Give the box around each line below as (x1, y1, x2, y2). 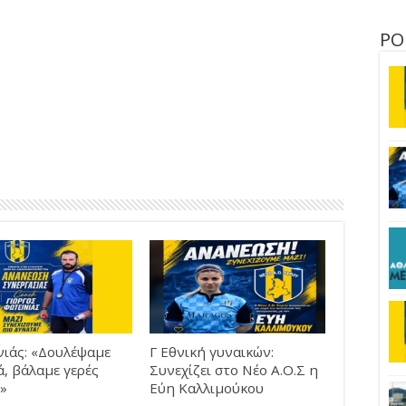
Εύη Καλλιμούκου (149, 379, 264, 398)
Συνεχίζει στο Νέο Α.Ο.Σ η (149, 361, 318, 380)
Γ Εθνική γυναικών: (149, 343, 274, 362)
